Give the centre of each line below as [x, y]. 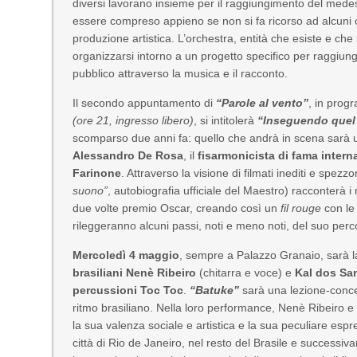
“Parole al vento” [261, 103]
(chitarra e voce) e [246, 273]
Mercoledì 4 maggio [126, 255]
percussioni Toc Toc [128, 290]
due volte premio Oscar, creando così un [177, 208]
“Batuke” [215, 290]
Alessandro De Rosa [128, 155]
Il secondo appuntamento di [143, 103]
